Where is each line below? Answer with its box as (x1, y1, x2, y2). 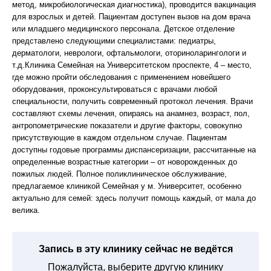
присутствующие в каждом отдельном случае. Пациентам (12, 133, 227, 142)
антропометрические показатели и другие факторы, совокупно (12, 121, 242, 130)
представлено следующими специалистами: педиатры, (12, 36, 216, 45)
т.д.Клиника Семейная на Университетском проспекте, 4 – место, (12, 60, 252, 70)
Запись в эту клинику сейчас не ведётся (38, 244, 233, 254)
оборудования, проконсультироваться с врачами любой (12, 85, 217, 94)
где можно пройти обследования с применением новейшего (12, 73, 230, 82)
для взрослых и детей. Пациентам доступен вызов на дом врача (12, 12, 250, 21)
